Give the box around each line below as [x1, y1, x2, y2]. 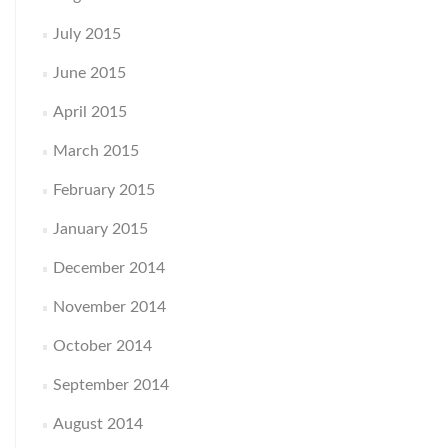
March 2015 [53, 142, 140, 159]
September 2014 [53, 376, 170, 393]
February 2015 [53, 181, 156, 198]
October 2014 [53, 337, 153, 354]
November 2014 [53, 298, 167, 315]
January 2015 [53, 220, 149, 237]
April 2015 [53, 103, 128, 120]
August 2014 [53, 415, 144, 432]
